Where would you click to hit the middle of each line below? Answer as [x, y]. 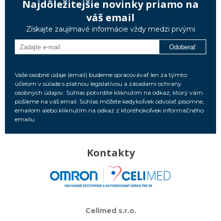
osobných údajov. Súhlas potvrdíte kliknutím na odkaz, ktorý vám [109, 92]
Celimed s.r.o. [110, 210]
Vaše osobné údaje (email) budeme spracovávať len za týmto [101, 75]
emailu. [25, 119]
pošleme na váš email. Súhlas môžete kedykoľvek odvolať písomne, [110, 101]
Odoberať [183, 47]
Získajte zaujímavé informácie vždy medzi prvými [110, 29]
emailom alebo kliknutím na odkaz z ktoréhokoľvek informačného [109, 110]
